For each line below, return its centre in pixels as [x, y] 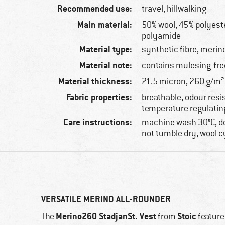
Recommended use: [95, 9]
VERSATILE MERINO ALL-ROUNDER [106, 199]
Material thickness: [95, 81]
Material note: [106, 65]
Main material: [105, 25]
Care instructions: [98, 122]
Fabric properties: [99, 97]
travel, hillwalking [174, 9]
